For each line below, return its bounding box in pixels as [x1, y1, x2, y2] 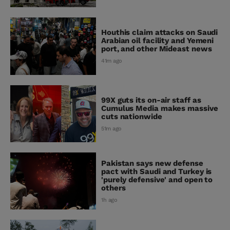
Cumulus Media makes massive [101, 103, 218, 113]
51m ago [101, 125, 122, 132]
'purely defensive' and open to [101, 175, 213, 185]
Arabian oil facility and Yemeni [101, 36, 214, 46]
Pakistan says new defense [101, 159, 203, 168]
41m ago [101, 57, 122, 65]
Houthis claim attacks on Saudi [101, 28, 218, 37]
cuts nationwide [101, 111, 162, 121]
